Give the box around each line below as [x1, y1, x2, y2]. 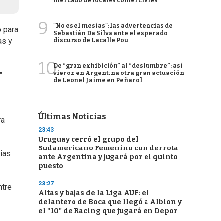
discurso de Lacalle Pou [53, 37, 128, 44]
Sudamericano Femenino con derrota [38, 144, 178, 152]
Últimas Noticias [38, 112, 106, 121]
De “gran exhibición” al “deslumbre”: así [53, 62, 183, 69]
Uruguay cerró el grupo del [38, 135, 139, 144]
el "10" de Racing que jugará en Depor [38, 207, 178, 215]
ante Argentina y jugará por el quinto [38, 153, 178, 161]
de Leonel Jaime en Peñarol [53, 77, 142, 84]
